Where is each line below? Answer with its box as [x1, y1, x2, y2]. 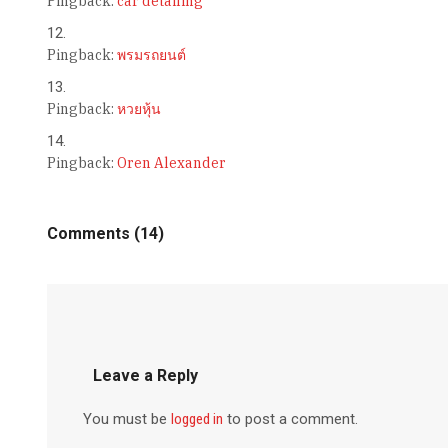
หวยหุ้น [116, 100, 161, 119]
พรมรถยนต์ [116, 46, 186, 65]
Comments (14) [46, 224, 164, 244]
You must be [82, 410, 171, 429]
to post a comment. [222, 410, 358, 429]
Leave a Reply [92, 366, 198, 386]
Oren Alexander [116, 154, 226, 173]
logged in [170, 410, 223, 429]
